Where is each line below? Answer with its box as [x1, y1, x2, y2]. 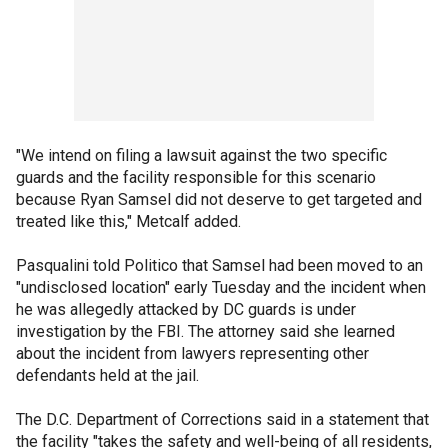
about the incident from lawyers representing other [16, 344, 369, 363]
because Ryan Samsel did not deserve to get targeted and [16, 190, 422, 209]
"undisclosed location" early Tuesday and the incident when [16, 278, 426, 297]
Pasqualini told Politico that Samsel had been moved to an [16, 256, 423, 275]
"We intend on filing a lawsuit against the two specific [16, 146, 387, 165]
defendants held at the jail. [16, 366, 203, 385]
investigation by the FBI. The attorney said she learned [16, 322, 395, 341]
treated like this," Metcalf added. [16, 212, 241, 231]
